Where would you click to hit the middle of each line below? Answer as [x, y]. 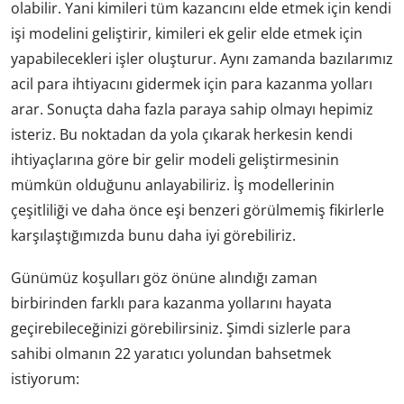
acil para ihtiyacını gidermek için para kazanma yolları [192, 83]
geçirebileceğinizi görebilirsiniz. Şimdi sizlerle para [181, 328]
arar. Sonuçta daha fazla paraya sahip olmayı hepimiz [192, 109]
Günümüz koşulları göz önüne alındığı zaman [164, 277]
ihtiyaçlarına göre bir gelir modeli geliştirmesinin [175, 159]
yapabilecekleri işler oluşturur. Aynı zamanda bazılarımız [202, 58]
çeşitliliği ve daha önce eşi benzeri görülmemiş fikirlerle [197, 210]
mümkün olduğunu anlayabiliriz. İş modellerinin [173, 184]
